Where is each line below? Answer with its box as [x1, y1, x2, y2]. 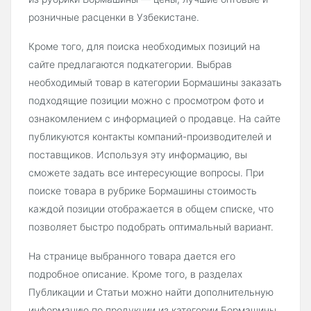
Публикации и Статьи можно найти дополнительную [28, 286, 274, 299]
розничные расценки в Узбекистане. [28, 11, 199, 24]
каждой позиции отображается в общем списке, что [28, 203, 274, 215]
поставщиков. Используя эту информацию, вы [28, 149, 247, 161]
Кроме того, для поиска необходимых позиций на [28, 40, 260, 53]
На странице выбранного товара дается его [28, 250, 235, 262]
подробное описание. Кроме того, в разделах [28, 268, 242, 280]
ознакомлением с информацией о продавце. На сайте [28, 112, 280, 125]
